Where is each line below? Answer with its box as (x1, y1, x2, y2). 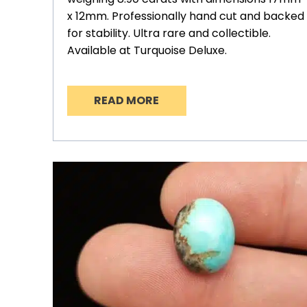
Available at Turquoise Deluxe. (67, 42, 227, 59)
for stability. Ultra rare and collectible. (67, 25, 271, 42)
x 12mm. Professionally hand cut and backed (67, 8, 304, 25)
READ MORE (94, 93, 160, 109)
